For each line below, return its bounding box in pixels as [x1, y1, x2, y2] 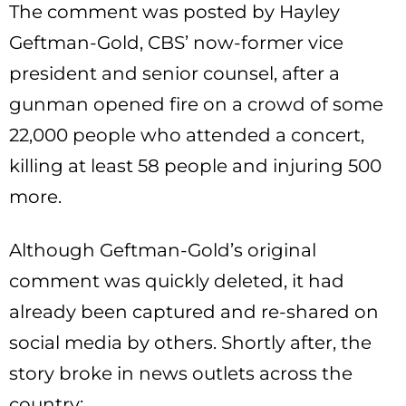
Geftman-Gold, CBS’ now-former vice [9, 32, 343, 54]
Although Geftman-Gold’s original [9, 239, 316, 262]
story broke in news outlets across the [9, 362, 353, 385]
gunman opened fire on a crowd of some [9, 93, 383, 116]
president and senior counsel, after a [9, 63, 340, 85]
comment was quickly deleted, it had [9, 270, 344, 293]
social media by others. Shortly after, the [9, 332, 372, 354]
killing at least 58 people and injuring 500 [9, 155, 382, 178]
